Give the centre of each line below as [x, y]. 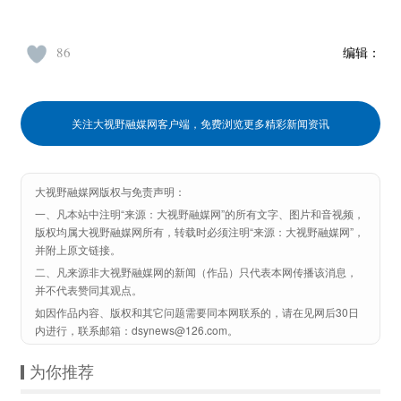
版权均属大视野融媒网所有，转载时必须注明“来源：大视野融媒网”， [200, 231]
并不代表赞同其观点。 [89, 290]
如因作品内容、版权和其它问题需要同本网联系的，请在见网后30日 [197, 312]
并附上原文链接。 [78, 249]
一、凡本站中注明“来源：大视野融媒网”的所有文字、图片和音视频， [200, 213]
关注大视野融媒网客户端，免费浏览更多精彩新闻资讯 [200, 123]
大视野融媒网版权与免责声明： [110, 192]
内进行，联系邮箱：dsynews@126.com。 [137, 330]
